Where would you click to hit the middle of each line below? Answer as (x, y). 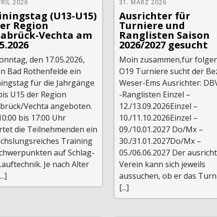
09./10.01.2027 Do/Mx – (161, 129)
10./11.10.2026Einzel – (158, 117)
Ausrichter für (155, 15)
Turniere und (152, 25)
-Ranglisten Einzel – (155, 94)
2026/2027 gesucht (163, 45)
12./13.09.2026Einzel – (158, 106)
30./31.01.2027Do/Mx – (160, 141)
